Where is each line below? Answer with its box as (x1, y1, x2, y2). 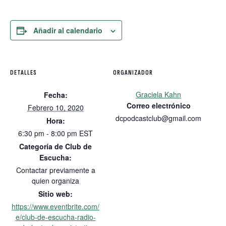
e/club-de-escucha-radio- (15, 212, 96, 222)
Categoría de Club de (19, 141, 92, 151)
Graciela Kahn (136, 89, 181, 99)
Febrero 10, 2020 (27, 102, 84, 112)
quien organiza (32, 176, 79, 186)
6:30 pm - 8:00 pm (18, 128, 79, 138)
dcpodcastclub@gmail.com (116, 113, 201, 123)
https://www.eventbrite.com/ (12, 201, 99, 211)
